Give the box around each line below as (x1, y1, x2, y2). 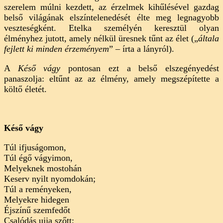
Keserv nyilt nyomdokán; (4, 174, 96, 184)
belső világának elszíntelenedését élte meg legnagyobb (4, 12, 219, 23)
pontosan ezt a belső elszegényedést (60, 63, 220, 74)
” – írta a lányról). (109, 44, 174, 54)
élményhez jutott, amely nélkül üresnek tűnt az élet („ (4, 33, 198, 44)
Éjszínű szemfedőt (4, 205, 70, 216)
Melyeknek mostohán (4, 163, 82, 174)
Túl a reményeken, (4, 184, 72, 195)
